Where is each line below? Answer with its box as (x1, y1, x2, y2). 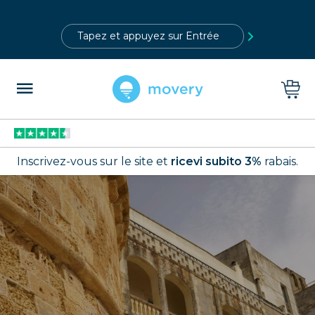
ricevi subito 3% (171, 154, 262, 168)
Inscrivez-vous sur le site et (17, 154, 171, 168)
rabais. (262, 154, 298, 168)
